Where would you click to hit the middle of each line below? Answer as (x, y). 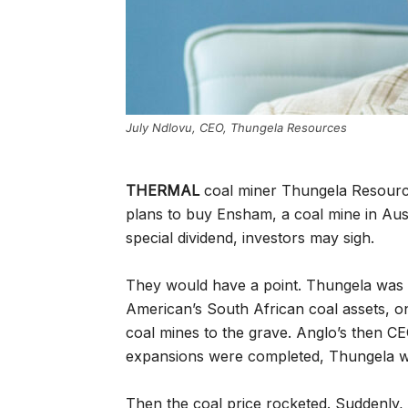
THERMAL (163, 190)
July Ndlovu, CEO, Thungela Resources (236, 127)
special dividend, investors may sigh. (250, 238)
